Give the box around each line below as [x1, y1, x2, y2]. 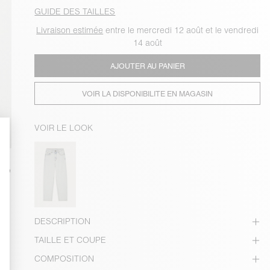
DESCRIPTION [34, 216, 91, 227]
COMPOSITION [34, 253, 95, 265]
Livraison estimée [36, 25, 104, 36]
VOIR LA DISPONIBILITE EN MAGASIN [82, 89, 213, 98]
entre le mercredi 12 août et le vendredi [103, 25, 259, 36]
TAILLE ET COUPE [34, 234, 107, 246]
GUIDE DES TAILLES [34, 6, 116, 17]
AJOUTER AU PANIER [110, 61, 185, 71]
